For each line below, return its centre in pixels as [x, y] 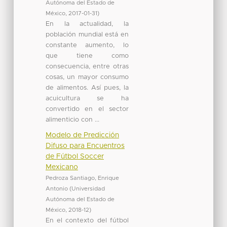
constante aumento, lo [87, 45]
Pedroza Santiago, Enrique [82, 178]
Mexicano [62, 167]
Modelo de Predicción [82, 135]
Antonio [56, 188]
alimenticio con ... [72, 120]
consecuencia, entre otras [87, 66]
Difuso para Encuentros [85, 146]
